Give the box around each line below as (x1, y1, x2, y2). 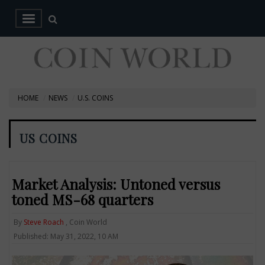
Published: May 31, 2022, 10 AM (14, 231, 119, 241)
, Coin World (64, 216, 108, 227)
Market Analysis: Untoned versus (12, 174, 221, 193)
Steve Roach (24, 216, 64, 227)
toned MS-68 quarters (12, 189, 154, 209)
